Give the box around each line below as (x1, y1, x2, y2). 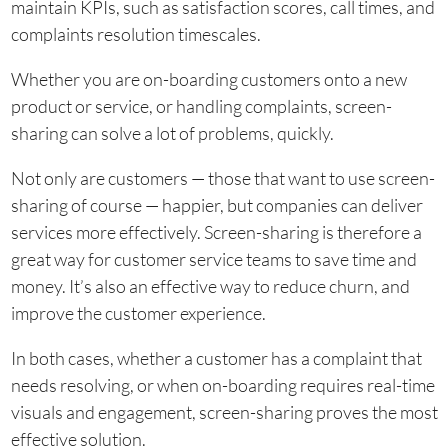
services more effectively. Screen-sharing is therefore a (10, 221, 422, 244)
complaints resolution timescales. (10, 23, 261, 46)
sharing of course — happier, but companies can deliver (10, 194, 423, 217)
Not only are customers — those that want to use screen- (10, 167, 435, 190)
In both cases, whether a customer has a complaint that (10, 347, 422, 370)
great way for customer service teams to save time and (10, 248, 417, 271)
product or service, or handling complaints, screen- (10, 95, 392, 118)
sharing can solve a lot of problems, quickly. (10, 122, 334, 145)
